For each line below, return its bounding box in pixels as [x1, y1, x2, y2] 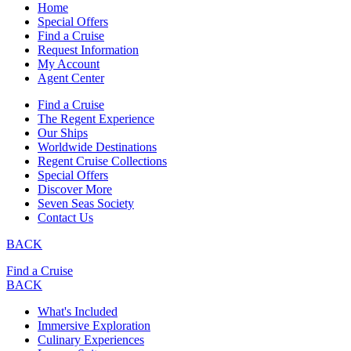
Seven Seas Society [38, 197, 134, 211]
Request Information [38, 43, 139, 57]
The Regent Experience [38, 112, 154, 126]
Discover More [38, 183, 112, 197]
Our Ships [38, 126, 88, 140]
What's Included [38, 305, 118, 319]
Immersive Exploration [38, 319, 150, 333]
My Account [38, 57, 100, 71]
